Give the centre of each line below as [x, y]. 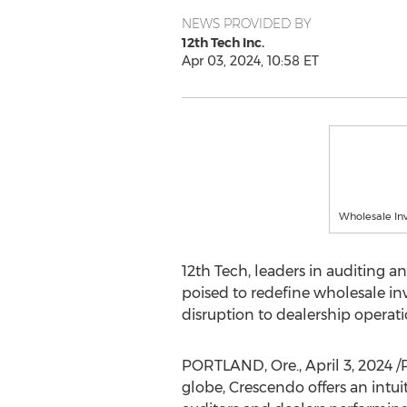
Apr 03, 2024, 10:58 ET [250, 61]
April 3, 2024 [348, 366]
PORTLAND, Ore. [240, 366]
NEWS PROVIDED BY [246, 24]
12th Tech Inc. [223, 43]
